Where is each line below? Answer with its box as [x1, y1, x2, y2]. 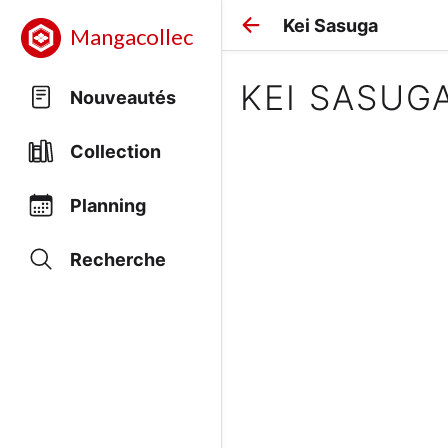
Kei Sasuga [283, 14, 378, 36]
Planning [70, 194, 146, 216]
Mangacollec [70, 25, 193, 50]
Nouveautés [70, 86, 176, 108]
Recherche [70, 248, 166, 270]
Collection [70, 140, 161, 162]
